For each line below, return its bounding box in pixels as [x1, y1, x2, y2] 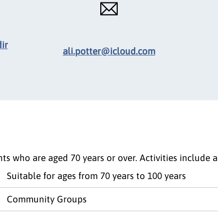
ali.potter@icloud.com [62, 46, 155, 57]
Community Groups [7, 193, 87, 204]
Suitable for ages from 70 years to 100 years [7, 170, 186, 181]
